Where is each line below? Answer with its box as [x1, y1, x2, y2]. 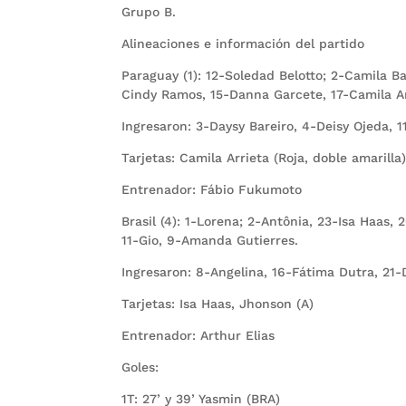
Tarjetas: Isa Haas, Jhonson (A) [121, 296, 314, 312]
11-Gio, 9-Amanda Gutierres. [121, 233, 299, 248]
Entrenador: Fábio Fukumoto [121, 182, 303, 198]
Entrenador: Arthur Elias [121, 328, 275, 343]
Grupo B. [121, 5, 177, 20]
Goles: [121, 360, 159, 375]
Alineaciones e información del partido [121, 36, 365, 52]
